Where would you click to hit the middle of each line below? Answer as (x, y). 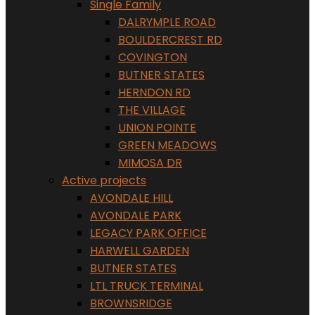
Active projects (104, 180)
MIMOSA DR (150, 163)
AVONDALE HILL (131, 198)
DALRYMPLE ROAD (167, 22)
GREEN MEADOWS (167, 145)
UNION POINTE (157, 128)
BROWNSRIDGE (131, 303)
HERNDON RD (154, 92)
